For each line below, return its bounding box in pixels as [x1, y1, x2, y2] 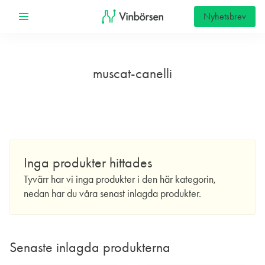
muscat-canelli [93, 65, 172, 82]
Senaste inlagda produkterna [9, 239, 170, 256]
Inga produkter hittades [24, 154, 152, 171]
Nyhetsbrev [203, 11, 246, 22]
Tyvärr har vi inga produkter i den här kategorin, [24, 173, 216, 186]
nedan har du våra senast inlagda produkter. [24, 187, 201, 200]
